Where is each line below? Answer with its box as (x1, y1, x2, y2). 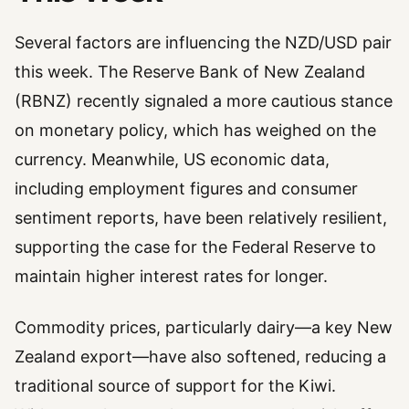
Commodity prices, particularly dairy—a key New (15, 318, 393, 337)
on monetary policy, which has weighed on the (15, 120, 376, 140)
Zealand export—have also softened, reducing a (15, 347, 386, 366)
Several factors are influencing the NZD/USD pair (15, 32, 392, 52)
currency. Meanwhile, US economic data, (15, 149, 330, 169)
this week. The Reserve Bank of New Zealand (15, 61, 365, 81)
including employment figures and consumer (15, 178, 358, 198)
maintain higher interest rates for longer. (15, 266, 328, 286)
